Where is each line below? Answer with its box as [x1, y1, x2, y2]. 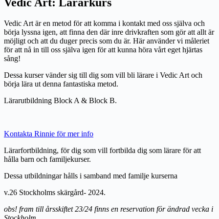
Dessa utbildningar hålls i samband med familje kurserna [4, 171, 177, 180]
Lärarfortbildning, [4, 146, 61, 154]
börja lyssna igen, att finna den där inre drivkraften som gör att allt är [4, 27, 214, 36]
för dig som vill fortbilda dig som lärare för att [61, 146, 201, 154]
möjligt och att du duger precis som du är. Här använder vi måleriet [4, 36, 209, 45]
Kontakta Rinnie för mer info [4, 129, 93, 138]
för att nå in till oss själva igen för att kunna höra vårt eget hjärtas [4, 45, 202, 54]
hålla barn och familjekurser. [4, 154, 91, 163]
